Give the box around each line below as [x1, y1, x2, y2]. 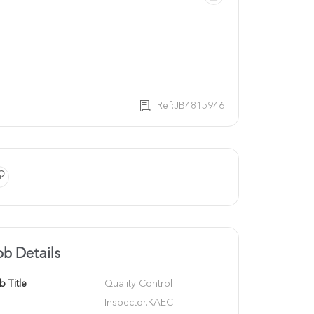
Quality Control [104, 278, 172, 289]
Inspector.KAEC [104, 297, 173, 308]
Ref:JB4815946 [157, 100, 224, 111]
